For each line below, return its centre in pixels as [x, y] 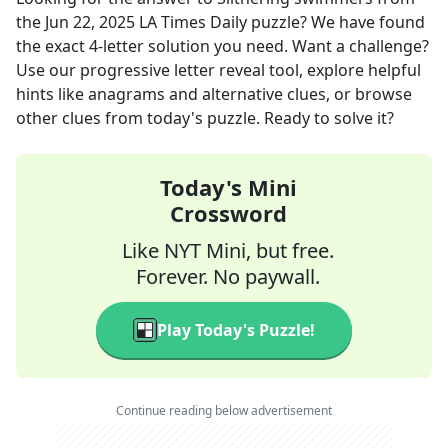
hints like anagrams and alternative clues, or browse [214, 94]
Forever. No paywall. [228, 276]
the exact [52, 46]
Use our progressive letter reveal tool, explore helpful [218, 70]
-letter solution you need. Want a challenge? [263, 46]
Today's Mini [228, 187]
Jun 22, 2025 [90, 22]
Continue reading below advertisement [224, 410]
